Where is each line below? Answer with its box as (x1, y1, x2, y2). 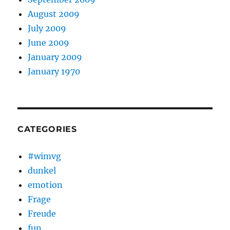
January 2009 (28, 52, 83, 62)
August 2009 (28, 9, 80, 19)
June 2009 (28, 37, 70, 48)
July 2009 (28, 23, 67, 33)
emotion (28, 180, 63, 190)
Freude (28, 208, 56, 219)
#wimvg (28, 151, 62, 161)
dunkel (28, 165, 56, 176)
